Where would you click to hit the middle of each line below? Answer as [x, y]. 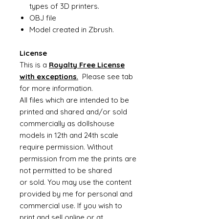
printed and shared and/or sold [73, 112]
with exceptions [48, 77]
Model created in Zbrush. [72, 30]
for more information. [56, 88]
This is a [34, 65]
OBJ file [43, 18]
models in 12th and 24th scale [69, 135]
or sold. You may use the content [76, 182]
